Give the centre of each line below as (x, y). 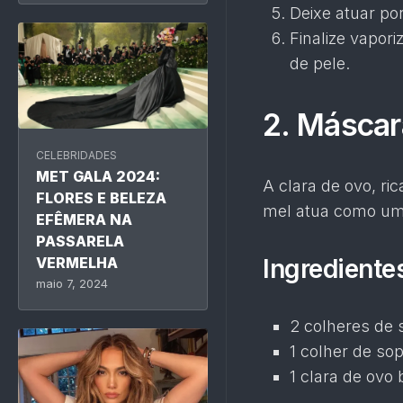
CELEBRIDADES (76, 156)
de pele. (320, 63)
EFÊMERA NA (84, 220)
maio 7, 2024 (72, 284)
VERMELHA (77, 263)
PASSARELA (80, 242)
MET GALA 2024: (98, 177)
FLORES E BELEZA (101, 198)
